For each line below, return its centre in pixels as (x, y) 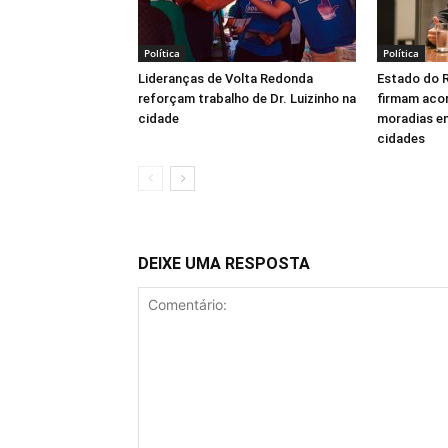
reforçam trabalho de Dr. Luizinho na (247, 98)
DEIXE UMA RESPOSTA (224, 263)
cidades (401, 138)
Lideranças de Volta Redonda (225, 78)
